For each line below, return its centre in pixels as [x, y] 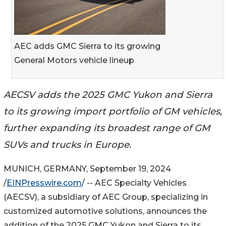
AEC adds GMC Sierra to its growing [87, 46]
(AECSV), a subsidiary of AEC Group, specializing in [106, 197]
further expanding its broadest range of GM [107, 128]
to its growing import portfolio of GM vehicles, [113, 111]
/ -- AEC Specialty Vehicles [134, 183]
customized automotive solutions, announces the [105, 211]
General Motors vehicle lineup [74, 60]
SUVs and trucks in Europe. [67, 144]
